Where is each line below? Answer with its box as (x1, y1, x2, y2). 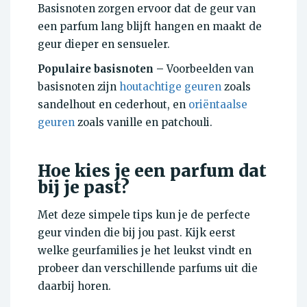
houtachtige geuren (119, 80, 221, 94)
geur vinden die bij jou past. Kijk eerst (38, 226, 236, 240)
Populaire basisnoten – (38, 62, 164, 76)
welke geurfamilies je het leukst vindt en (38, 244, 251, 258)
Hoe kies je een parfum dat (38, 160, 267, 182)
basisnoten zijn (38, 80, 119, 94)
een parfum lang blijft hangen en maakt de (38, 20, 262, 34)
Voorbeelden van (164, 62, 254, 76)
